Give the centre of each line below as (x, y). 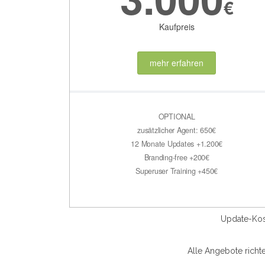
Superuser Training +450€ (177, 171)
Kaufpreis (177, 27)
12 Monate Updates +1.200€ (177, 143)
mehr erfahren (177, 63)
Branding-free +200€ (177, 157)
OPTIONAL (177, 116)
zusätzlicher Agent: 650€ (177, 130)
